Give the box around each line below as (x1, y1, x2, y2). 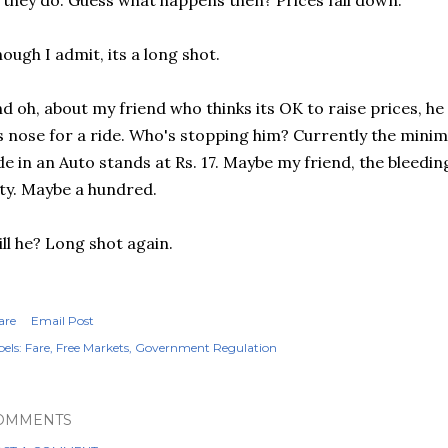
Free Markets (56, 340, 129, 355)
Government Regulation (135, 340, 277, 355)
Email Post (31, 313, 94, 328)
